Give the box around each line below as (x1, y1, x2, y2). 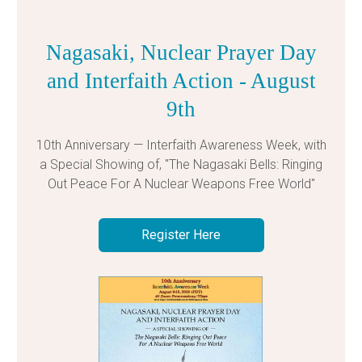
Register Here (141, 226, 221, 242)
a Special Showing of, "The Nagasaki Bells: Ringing (40, 156, 322, 172)
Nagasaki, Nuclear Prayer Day (45, 40, 317, 65)
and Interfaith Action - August (46, 68, 316, 93)
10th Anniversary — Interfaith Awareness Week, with (36, 137, 326, 153)
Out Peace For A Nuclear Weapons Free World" (47, 175, 315, 192)
